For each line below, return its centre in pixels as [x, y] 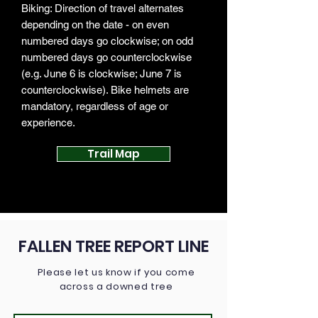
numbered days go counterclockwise [106, 57]
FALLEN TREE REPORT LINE [114, 246]
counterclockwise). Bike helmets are [105, 90]
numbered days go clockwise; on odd [107, 41]
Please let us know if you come [116, 272]
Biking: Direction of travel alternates [103, 8]
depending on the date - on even [95, 24]
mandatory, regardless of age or [95, 106]
